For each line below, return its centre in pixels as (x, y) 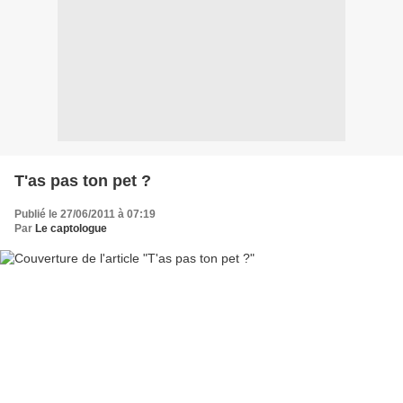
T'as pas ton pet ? (83, 181)
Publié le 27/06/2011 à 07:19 (85, 214)
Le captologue (71, 228)
